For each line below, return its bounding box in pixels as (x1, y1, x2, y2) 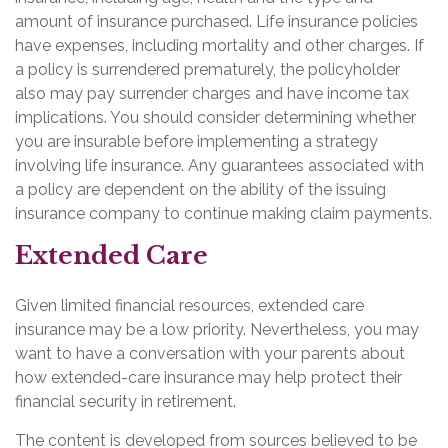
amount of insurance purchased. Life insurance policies (15, 12, 418, 31)
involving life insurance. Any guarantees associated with (15, 156, 424, 175)
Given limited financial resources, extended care (15, 296, 364, 315)
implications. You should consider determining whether (15, 108, 416, 127)
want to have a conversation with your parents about (15, 344, 405, 363)
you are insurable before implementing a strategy (15, 132, 378, 151)
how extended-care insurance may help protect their (15, 368, 402, 387)
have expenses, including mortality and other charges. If (15, 36, 424, 55)
